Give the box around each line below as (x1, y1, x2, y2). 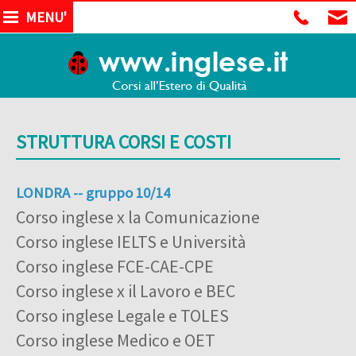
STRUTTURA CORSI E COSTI (16, 130, 231, 154)
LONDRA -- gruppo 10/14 (16, 184, 170, 202)
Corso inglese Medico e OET (16, 329, 215, 351)
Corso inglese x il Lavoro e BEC (16, 280, 235, 302)
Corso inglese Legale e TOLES (16, 304, 229, 327)
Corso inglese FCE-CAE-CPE (16, 255, 214, 277)
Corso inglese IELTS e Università (16, 230, 246, 253)
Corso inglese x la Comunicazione (16, 206, 260, 228)
